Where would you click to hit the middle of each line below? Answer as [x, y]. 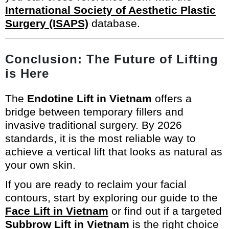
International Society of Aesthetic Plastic [110, 10]
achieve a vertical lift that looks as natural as [114, 151]
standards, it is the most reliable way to [100, 138]
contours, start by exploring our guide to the [111, 197]
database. [114, 23]
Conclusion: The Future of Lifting [112, 59]
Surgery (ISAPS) [47, 23]
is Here [27, 73]
